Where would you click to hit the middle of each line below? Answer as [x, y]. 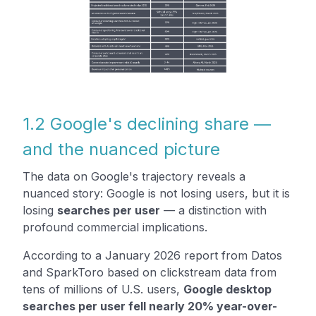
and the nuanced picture [121, 149]
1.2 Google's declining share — [147, 123]
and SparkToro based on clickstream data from [150, 272]
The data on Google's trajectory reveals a [134, 176]
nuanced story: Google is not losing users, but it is [156, 193]
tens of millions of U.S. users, [103, 289]
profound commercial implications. [115, 227]
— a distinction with [213, 210]
